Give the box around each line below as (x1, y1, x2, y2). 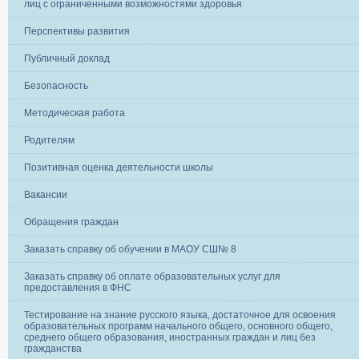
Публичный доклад (24, 52, 110, 64)
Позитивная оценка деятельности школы (24, 161, 213, 173)
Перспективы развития (24, 25, 130, 37)
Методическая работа (24, 107, 125, 119)
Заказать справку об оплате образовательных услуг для (24, 270, 280, 282)
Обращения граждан (24, 216, 119, 228)
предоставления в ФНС (24, 281, 131, 293)
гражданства (24, 342, 82, 354)
